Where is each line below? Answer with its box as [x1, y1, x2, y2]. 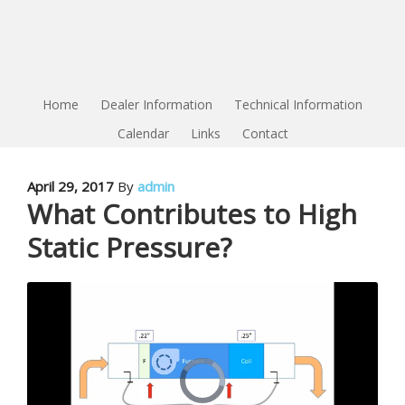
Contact [241, 125, 288, 142]
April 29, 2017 [27, 177, 114, 195]
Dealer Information [100, 96, 212, 113]
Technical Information [234, 96, 363, 113]
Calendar [117, 125, 169, 142]
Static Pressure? [27, 229, 231, 266]
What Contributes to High [27, 195, 357, 232]
